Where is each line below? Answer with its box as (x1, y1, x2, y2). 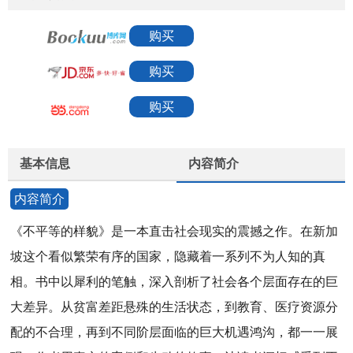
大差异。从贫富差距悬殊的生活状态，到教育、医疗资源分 (10, 300, 339, 314)
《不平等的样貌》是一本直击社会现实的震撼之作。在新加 (10, 225, 339, 238)
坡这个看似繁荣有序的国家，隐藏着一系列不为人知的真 (10, 250, 326, 263)
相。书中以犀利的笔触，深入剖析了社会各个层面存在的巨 (10, 275, 339, 288)
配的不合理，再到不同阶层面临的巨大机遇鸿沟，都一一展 (10, 325, 339, 339)
